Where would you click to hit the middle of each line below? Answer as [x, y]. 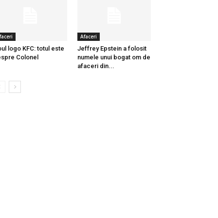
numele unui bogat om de [114, 57]
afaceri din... [96, 66]
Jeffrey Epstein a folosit [112, 49]
